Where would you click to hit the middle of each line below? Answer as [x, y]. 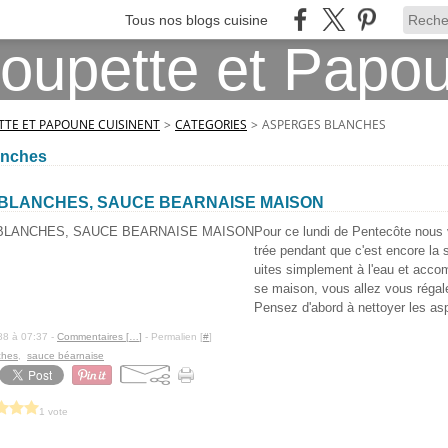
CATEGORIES [211, 124]
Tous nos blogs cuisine [196, 19]
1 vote [53, 411]
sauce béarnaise [65, 355]
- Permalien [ [172, 336]
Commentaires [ [93, 336]
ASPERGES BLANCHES [324, 124]
